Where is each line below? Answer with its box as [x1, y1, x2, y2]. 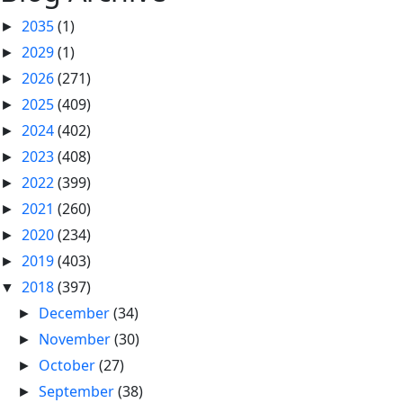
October [39, 355, 100, 375]
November [39, 329, 115, 349]
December [39, 303, 114, 323]
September [39, 381, 119, 401]
